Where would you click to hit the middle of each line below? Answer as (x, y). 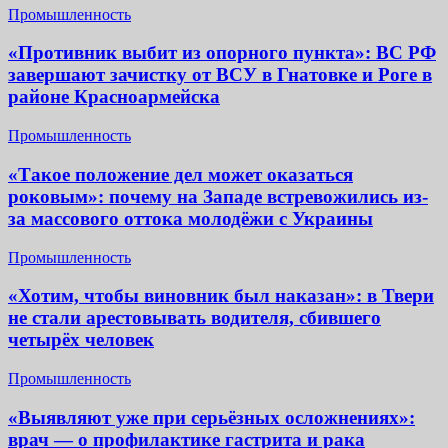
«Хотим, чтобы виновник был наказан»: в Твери (221, 296)
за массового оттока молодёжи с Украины (190, 218)
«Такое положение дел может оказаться (180, 174)
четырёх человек (81, 340)
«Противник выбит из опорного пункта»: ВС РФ (222, 53)
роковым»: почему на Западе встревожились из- (218, 196)
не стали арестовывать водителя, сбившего (194, 318)
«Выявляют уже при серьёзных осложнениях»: (211, 417)
